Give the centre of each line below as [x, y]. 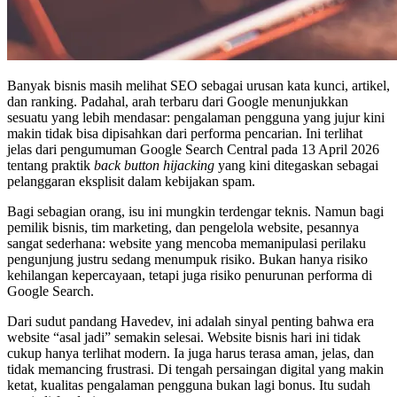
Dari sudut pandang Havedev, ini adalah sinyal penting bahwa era [191, 321]
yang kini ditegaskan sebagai [296, 165]
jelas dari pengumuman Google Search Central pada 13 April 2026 [193, 149]
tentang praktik [51, 165]
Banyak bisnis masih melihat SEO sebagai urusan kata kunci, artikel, [198, 85]
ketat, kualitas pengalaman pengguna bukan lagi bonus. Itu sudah [189, 385]
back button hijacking [154, 165]
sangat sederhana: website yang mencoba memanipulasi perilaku [187, 243]
